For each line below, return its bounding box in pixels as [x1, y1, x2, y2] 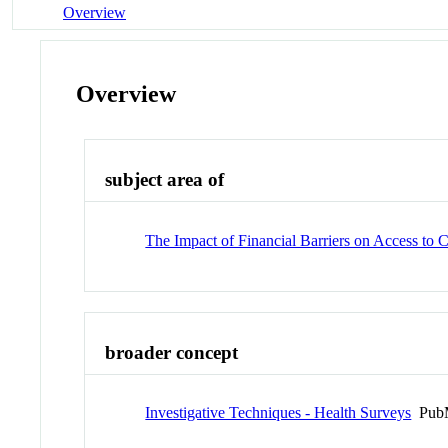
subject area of [105, 169, 225, 191]
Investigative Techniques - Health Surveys [145, 404, 412, 422]
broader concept [105, 341, 239, 363]
